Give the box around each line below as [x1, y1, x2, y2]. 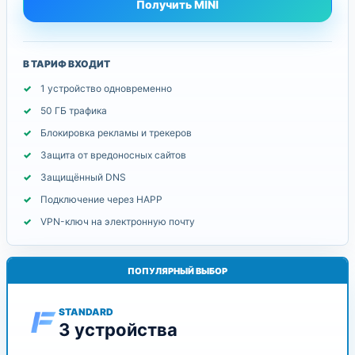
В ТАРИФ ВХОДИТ [23, 58, 110, 70]
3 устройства [59, 319, 177, 340]
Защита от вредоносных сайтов [40, 149, 186, 161]
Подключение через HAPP [40, 193, 162, 205]
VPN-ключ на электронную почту [40, 216, 195, 227]
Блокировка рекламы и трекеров [40, 127, 192, 139]
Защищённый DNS [40, 171, 126, 183]
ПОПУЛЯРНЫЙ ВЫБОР [128, 265, 227, 277]
